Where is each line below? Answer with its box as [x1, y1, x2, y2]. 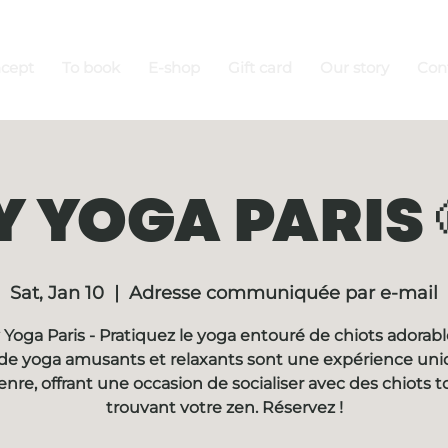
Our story [320, 58, 390, 77]
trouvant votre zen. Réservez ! [105, 398, 343, 417]
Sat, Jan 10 [10, 282, 104, 304]
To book [62, 58, 121, 77]
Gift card [228, 58, 293, 77]
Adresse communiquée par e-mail [129, 282, 438, 304]
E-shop [148, 58, 201, 77]
